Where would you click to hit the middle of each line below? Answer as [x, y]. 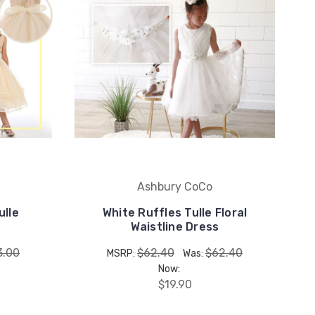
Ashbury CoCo [175, 186]
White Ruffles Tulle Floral [175, 212]
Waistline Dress [175, 226]
